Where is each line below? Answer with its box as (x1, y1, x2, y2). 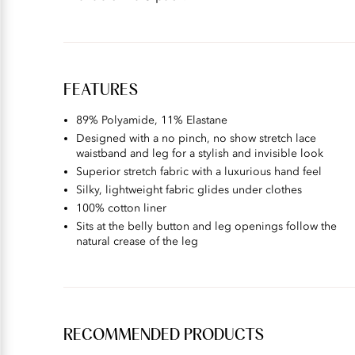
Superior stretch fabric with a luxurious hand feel (76, 165, 322, 178)
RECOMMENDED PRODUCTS (63, 327, 264, 343)
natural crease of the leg (76, 235, 198, 248)
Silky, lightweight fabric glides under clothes (76, 183, 302, 197)
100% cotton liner (76, 201, 166, 215)
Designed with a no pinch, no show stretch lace (76, 132, 316, 145)
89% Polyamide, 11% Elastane (76, 113, 227, 127)
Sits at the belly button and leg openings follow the (76, 219, 337, 233)
